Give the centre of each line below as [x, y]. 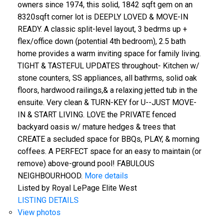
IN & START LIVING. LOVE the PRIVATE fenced [97, 114]
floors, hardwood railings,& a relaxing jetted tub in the [107, 90]
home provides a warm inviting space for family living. [109, 53]
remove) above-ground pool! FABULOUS [86, 163]
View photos [39, 212]
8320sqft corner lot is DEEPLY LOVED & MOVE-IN [103, 17]
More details [106, 175]
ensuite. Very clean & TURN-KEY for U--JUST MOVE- [107, 102]
